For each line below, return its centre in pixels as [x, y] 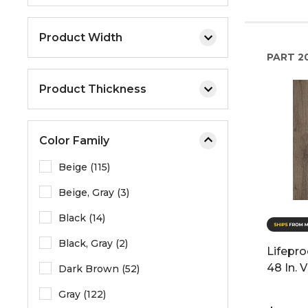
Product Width [81, 37]
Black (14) [82, 218]
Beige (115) [84, 167]
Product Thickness [93, 89]
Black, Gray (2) [93, 243]
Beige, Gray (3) [94, 192]
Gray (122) [82, 294]
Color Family [74, 140]
